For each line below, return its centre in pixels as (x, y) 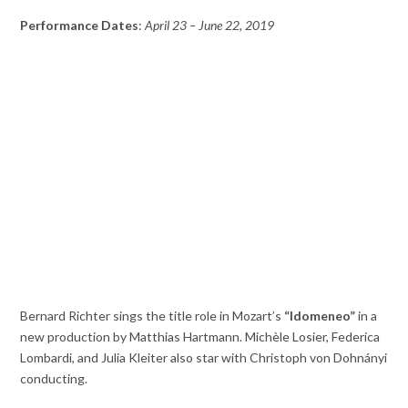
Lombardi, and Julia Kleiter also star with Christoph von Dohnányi (204, 358)
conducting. (54, 379)
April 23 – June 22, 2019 (210, 25)
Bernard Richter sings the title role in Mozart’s (153, 316)
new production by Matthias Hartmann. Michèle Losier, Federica (200, 337)
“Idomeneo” (320, 316)
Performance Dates (80, 25)
